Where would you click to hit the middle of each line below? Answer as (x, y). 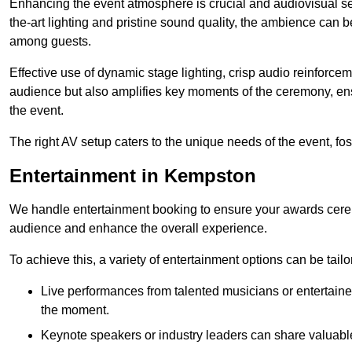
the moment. (75, 310)
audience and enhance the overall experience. (138, 229)
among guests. (50, 42)
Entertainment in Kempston (133, 176)
